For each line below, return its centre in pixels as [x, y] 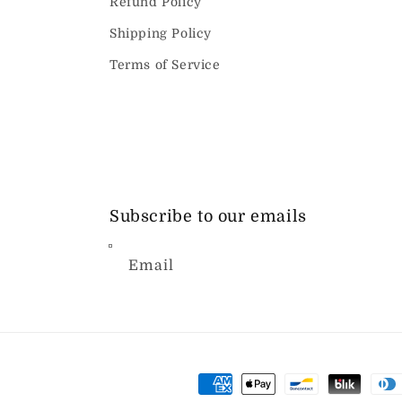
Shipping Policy [161, 33]
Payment [230, 385]
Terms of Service [165, 65]
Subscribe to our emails [208, 216]
